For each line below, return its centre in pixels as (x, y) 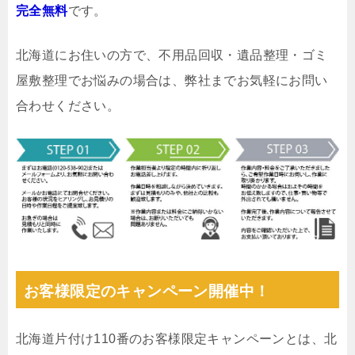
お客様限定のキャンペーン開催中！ (147, 291)
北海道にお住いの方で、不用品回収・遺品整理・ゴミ (172, 55)
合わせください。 (68, 105)
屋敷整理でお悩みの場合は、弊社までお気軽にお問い (172, 80)
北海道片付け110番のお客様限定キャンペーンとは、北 (177, 338)
